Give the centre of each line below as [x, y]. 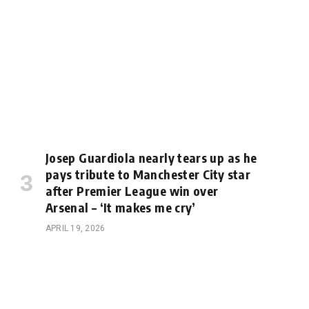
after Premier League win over [132, 190]
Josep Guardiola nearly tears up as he [151, 157]
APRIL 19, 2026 [76, 228]
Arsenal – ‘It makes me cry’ [121, 207]
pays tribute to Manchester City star [148, 174]
